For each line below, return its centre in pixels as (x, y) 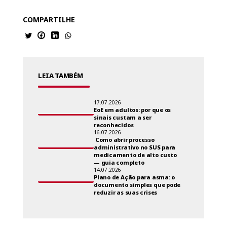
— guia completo (119, 163)
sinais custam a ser (122, 118)
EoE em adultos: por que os (132, 110)
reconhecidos (113, 125)
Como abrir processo (124, 140)
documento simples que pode (137, 185)
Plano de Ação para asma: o (134, 177)
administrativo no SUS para (135, 147)
